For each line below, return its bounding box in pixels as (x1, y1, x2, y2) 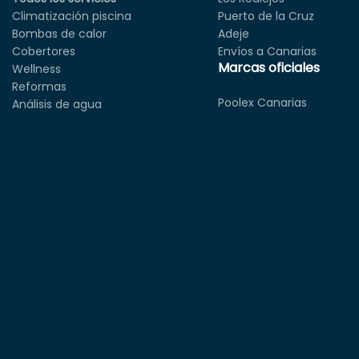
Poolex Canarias (218, 94, 308, 111)
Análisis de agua (11, 95, 102, 112)
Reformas (11, 78, 67, 95)
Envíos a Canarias (218, 42, 317, 59)
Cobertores (11, 42, 75, 59)
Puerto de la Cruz (218, 7, 315, 24)
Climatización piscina (11, 7, 131, 24)
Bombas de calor (11, 25, 107, 42)
